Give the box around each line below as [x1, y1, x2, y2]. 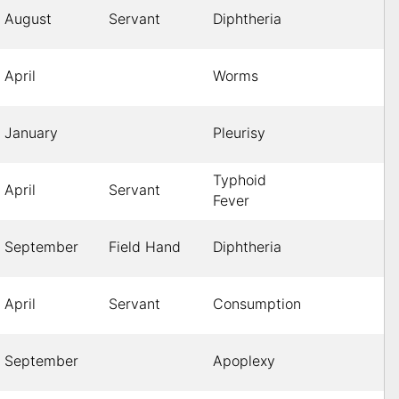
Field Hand [109, 238, 181, 256]
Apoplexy [213, 352, 275, 370]
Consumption [213, 295, 301, 313]
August [4, 10, 52, 28]
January [4, 124, 58, 142]
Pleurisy [213, 124, 265, 142]
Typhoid [213, 171, 266, 190]
